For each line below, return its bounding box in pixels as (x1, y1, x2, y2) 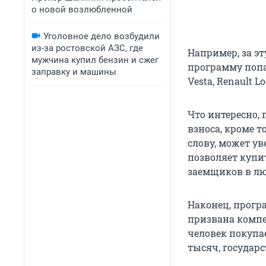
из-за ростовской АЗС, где (31, 43, 143, 53)
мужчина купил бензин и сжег (31, 55, 159, 65)
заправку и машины (31, 66, 116, 77)
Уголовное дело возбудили (43, 31, 160, 42)
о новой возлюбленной (31, 4, 132, 15)
